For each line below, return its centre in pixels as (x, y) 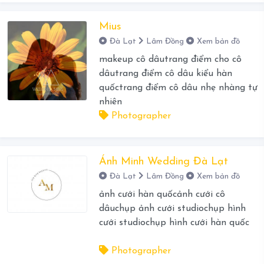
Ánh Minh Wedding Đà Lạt (163, 162)
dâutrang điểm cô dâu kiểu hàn (165, 74)
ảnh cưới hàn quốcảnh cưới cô (162, 195)
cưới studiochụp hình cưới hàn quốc (174, 223)
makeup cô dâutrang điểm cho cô (170, 60)
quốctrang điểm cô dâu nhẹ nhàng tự (178, 88)
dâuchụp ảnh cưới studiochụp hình (172, 209)
